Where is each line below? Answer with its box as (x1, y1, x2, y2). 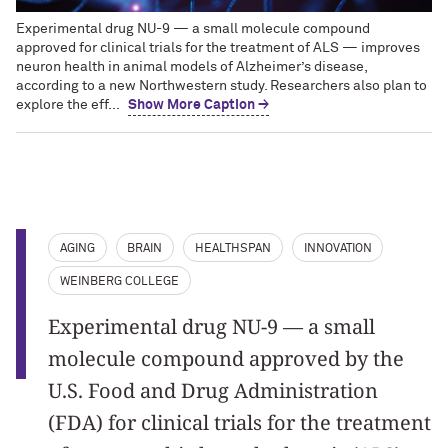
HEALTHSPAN (194, 242, 271, 255)
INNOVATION (303, 242, 372, 255)
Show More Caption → (128, 97, 269, 112)
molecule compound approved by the (48, 344, 404, 372)
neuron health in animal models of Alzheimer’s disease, (16, 59, 368, 74)
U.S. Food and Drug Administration (48, 376, 378, 404)
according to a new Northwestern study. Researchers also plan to (16, 78, 427, 93)
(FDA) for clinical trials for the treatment (48, 408, 431, 436)
